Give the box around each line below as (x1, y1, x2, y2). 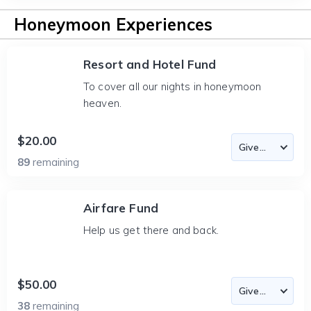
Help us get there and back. (83, 224, 219, 237)
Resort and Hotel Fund (83, 57, 217, 72)
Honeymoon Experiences (14, 14, 212, 35)
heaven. (83, 96, 122, 110)
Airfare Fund (83, 201, 159, 215)
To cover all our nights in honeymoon (83, 80, 262, 93)
